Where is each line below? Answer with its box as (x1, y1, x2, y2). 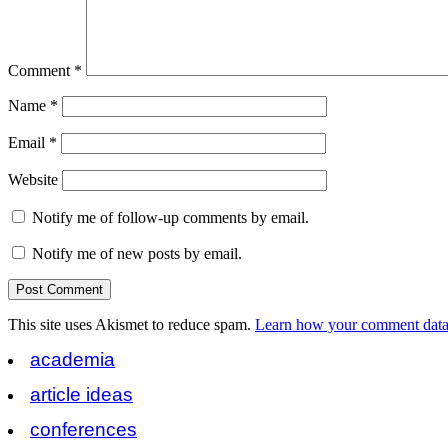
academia (30, 348, 115, 370)
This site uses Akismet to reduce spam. (8, 315, 255, 333)
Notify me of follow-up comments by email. (32, 208, 309, 226)
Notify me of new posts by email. (32, 244, 242, 262)
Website (8, 170, 58, 188)
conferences (30, 418, 137, 440)
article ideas (30, 383, 133, 405)
